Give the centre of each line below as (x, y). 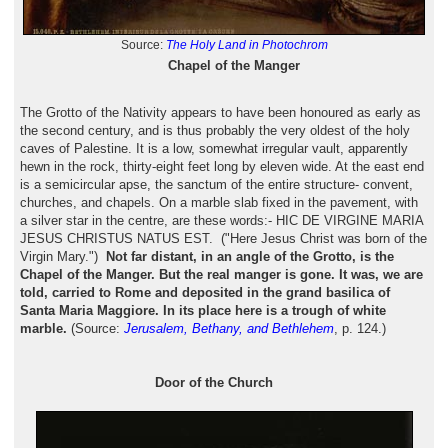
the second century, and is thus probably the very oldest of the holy (214, 131)
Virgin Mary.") (62, 257)
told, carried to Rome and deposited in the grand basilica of (204, 293)
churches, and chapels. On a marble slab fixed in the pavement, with (218, 203)
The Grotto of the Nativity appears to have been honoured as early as (220, 113)
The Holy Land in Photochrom (246, 45)
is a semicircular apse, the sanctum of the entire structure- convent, (216, 185)
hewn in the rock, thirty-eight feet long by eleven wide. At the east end (221, 167)
